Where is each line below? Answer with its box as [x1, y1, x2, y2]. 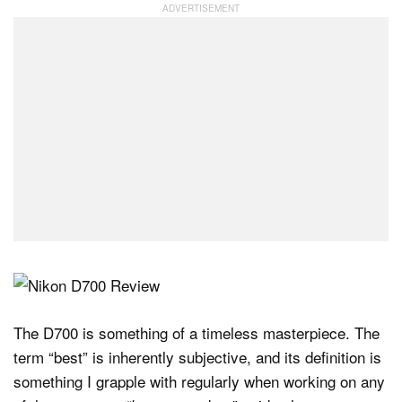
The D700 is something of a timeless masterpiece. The [13, 320, 380, 344]
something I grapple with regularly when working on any [13, 369, 385, 392]
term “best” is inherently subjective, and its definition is [13, 345, 381, 368]
